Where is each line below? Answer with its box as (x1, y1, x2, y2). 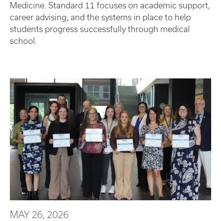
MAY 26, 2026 (10, 209, 69, 220)
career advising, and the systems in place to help (10, 13, 191, 22)
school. (10, 37, 39, 46)
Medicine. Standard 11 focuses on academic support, (10, 1, 210, 10)
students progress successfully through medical (10, 25, 190, 34)
